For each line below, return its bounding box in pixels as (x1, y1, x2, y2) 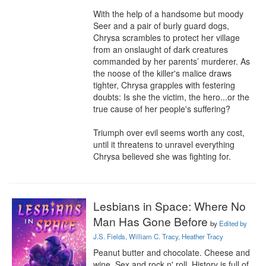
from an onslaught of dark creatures (93, 43, 228, 55)
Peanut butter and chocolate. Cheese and (93, 246, 250, 258)
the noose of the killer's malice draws (93, 67, 232, 79)
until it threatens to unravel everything (93, 138, 235, 150)
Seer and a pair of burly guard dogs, (93, 20, 229, 31)
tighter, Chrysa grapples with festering (93, 79, 235, 91)
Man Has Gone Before (93, 213, 208, 229)
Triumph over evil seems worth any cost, (93, 126, 245, 138)
